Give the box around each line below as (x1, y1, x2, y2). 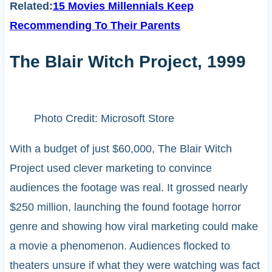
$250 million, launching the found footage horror (9, 200, 241, 213)
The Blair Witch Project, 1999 (9, 52, 246, 72)
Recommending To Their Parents (9, 19, 180, 32)
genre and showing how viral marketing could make (9, 220, 258, 233)
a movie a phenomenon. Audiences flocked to (9, 239, 230, 252)
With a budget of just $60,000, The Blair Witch (9, 142, 232, 155)
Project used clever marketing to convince (9, 161, 212, 174)
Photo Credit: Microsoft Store (33, 112, 174, 124)
